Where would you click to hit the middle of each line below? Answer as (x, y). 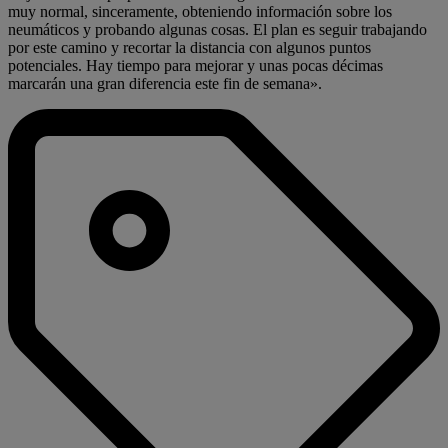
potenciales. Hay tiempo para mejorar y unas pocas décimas (195, 65)
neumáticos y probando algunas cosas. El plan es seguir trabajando (217, 29)
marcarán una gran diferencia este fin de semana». (165, 83)
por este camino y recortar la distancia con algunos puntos (189, 47)
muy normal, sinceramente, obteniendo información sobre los (200, 11)
